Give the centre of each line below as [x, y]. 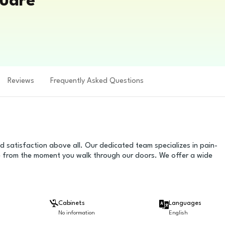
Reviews [21, 81]
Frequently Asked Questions [97, 81]
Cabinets [72, 203]
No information [77, 213]
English [178, 213]
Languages [185, 203]
